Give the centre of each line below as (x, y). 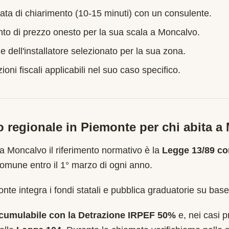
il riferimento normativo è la (103, 150)
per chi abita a (181, 127)
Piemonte (108, 127)
